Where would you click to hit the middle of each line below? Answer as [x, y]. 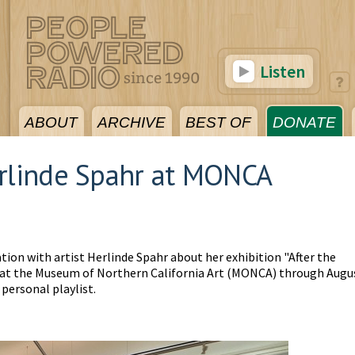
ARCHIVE [132, 122]
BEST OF [218, 122]
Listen [281, 71]
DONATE [304, 122]
